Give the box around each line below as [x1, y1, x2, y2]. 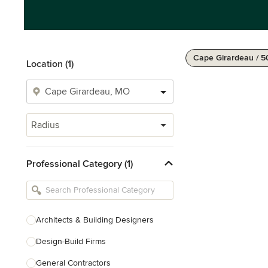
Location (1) [26, 58, 74, 70]
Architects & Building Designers [36, 215, 154, 225]
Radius [31, 119, 59, 131]
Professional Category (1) [26, 157, 133, 170]
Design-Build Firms [36, 236, 106, 246]
